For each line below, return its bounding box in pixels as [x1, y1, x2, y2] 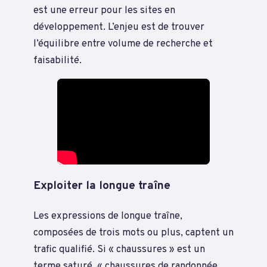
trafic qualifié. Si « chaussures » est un [33, 243, 205, 256]
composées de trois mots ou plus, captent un [33, 226, 234, 239]
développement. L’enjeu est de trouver [33, 20, 204, 33]
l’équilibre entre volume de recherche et [33, 37, 213, 50]
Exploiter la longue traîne [33, 178, 170, 193]
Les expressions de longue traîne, [33, 209, 182, 222]
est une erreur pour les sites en [33, 4, 175, 17]
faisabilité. [33, 54, 82, 67]
